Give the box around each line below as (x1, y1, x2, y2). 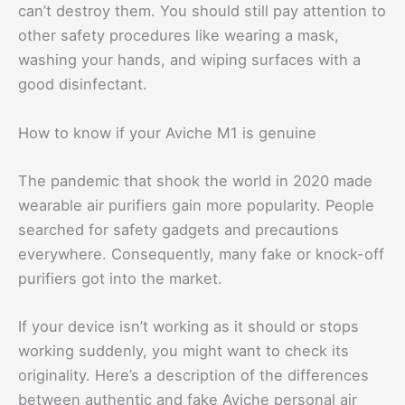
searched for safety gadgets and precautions (18, 220, 339, 239)
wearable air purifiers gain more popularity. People (18, 195, 374, 214)
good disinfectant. (18, 75, 147, 94)
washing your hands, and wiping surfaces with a (18, 51, 361, 70)
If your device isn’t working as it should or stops (18, 317, 359, 336)
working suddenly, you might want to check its (18, 342, 349, 361)
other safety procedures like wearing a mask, (18, 26, 339, 45)
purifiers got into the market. (18, 268, 222, 287)
